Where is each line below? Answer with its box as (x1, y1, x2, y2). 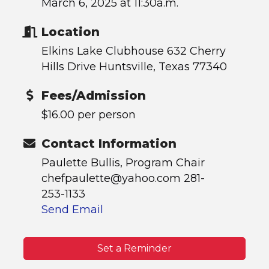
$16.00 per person (41, 108, 136, 121)
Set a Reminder (97, 243, 172, 254)
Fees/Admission (41, 88, 146, 103)
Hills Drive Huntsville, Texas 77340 (41, 60, 227, 73)
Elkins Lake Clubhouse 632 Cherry (41, 44, 226, 58)
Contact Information (41, 136, 177, 151)
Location (41, 25, 100, 39)
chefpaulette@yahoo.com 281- (41, 172, 205, 185)
